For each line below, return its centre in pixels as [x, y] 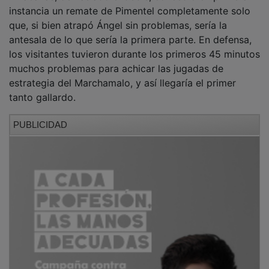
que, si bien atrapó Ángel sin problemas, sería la [118, 17]
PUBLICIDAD [40, 116]
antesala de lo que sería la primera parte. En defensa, [130, 32]
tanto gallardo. [42, 89]
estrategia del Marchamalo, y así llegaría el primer [122, 75]
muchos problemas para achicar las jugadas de [116, 60]
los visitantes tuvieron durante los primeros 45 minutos [134, 46]
